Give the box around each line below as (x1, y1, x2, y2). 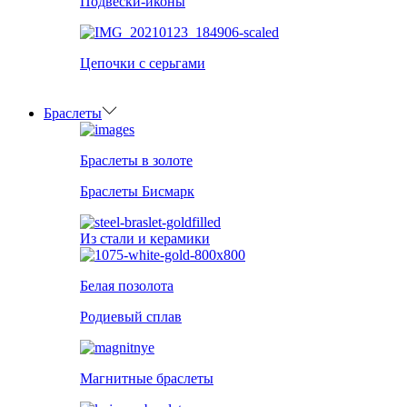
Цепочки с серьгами (80, 55, 205, 72)
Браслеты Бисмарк (80, 184, 194, 200)
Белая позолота (80, 278, 174, 294)
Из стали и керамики (80, 231, 210, 247)
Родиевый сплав (80, 309, 182, 325)
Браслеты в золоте (80, 153, 193, 169)
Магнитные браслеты (80, 371, 213, 387)
